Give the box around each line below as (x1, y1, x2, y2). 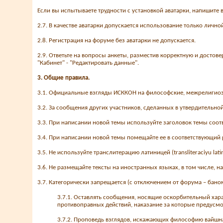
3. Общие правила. (37, 75, 90, 81)
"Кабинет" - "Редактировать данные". (37, 60, 139, 66)
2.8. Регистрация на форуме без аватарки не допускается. (37, 37, 196, 44)
